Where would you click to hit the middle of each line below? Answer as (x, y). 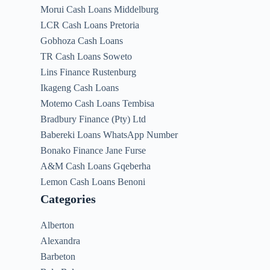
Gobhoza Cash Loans (82, 41)
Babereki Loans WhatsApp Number (109, 135)
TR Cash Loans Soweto (86, 56)
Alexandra (61, 241)
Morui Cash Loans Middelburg (100, 9)
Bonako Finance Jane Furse (93, 150)
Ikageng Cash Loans (80, 88)
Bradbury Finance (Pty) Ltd (93, 119)
